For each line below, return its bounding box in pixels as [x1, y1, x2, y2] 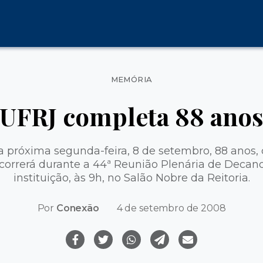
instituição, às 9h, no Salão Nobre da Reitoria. [13, 171, 250, 184]
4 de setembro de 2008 [116, 202, 226, 214]
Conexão [56, 202, 99, 214]
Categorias [131, 68, 187, 81]
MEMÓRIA [110, 75, 153, 84]
